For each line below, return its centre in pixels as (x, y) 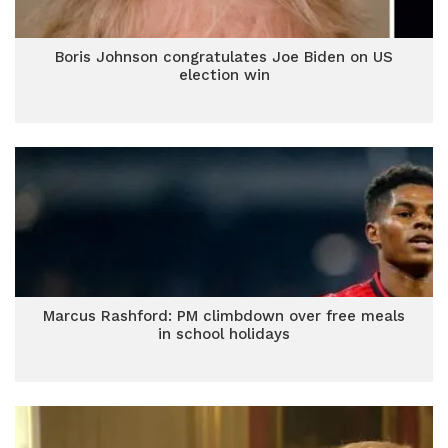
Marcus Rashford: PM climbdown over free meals (224, 316)
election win (224, 75)
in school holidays (224, 334)
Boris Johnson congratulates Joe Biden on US (224, 57)
